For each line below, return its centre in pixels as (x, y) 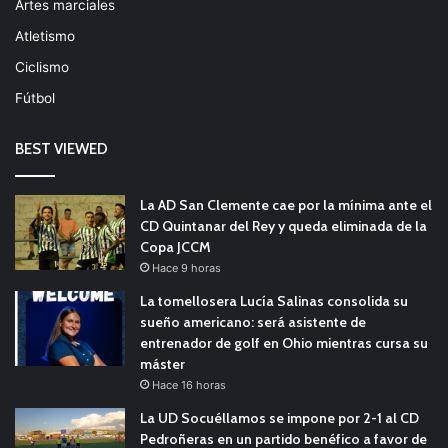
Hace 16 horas (189, 384)
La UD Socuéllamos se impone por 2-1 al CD (279, 417)
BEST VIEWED (61, 148)
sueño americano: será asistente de (253, 321)
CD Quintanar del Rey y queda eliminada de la (283, 225)
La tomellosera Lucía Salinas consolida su (274, 300)
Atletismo (45, 35)
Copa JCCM (175, 246)
